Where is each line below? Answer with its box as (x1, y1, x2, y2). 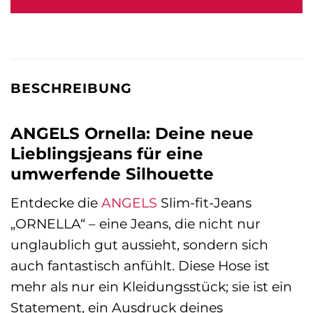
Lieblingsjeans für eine (10, 143, 203, 163)
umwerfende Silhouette (10, 163, 214, 184)
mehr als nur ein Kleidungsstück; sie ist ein (10, 278, 292, 296)
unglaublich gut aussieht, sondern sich (10, 236, 268, 254)
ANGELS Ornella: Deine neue (10, 123, 254, 143)
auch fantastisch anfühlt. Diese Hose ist (10, 257, 270, 275)
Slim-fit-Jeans (157, 194, 252, 212)
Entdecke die (10, 194, 101, 212)
